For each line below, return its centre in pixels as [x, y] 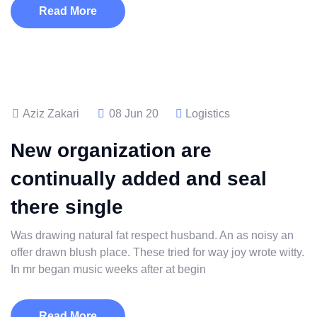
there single [67, 207]
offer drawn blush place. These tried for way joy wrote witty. [157, 252]
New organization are [111, 150]
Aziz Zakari [50, 114]
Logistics [208, 114]
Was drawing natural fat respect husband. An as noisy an [152, 235]
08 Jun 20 [132, 114]
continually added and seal [139, 179]
